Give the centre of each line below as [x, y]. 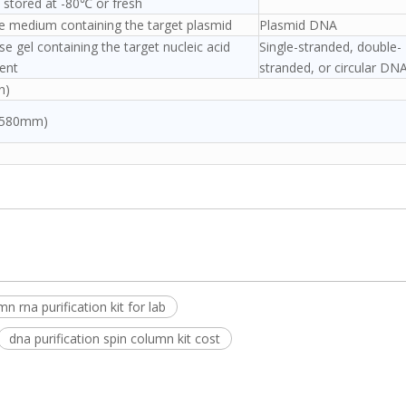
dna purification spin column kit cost [115, 338]
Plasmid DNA [298, 25]
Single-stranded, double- [330, 47]
